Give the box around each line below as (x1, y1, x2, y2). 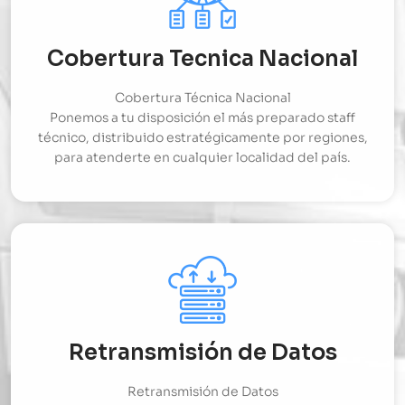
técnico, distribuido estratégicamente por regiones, (37, 129, 368, 146)
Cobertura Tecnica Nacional (47, 45, 358, 73)
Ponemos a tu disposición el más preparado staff (50, 109, 355, 127)
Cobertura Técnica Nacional (114, 89, 291, 107)
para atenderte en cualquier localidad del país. (54, 149, 351, 166)
